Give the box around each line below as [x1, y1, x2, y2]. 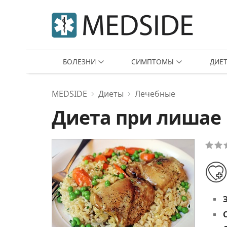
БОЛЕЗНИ [63, 57, 96, 66]
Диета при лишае [52, 104, 221, 130]
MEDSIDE [52, 88, 87, 99]
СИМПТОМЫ [131, 57, 174, 66]
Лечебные [135, 88, 175, 99]
